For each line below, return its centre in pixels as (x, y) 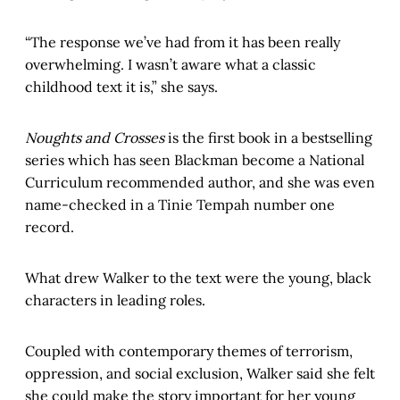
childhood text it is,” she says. (121, 87)
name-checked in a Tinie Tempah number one (180, 205)
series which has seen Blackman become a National (195, 160)
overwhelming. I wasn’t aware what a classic (171, 65)
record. (50, 227)
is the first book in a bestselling (268, 138)
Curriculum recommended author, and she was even (200, 183)
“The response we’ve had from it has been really (183, 42)
